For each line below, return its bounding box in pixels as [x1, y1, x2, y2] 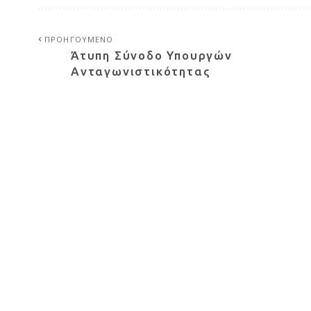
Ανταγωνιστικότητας [71, 64, 211, 78]
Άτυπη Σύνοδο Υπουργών [71, 48, 233, 62]
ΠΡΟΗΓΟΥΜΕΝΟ [44, 33, 114, 44]
